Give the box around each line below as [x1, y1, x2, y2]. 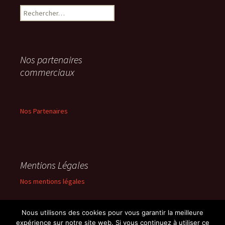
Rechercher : [20, 5, 58, 14]
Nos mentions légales [20, 176, 85, 186]
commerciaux [20, 65, 74, 78]
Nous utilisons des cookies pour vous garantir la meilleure [22, 208, 203, 216]
